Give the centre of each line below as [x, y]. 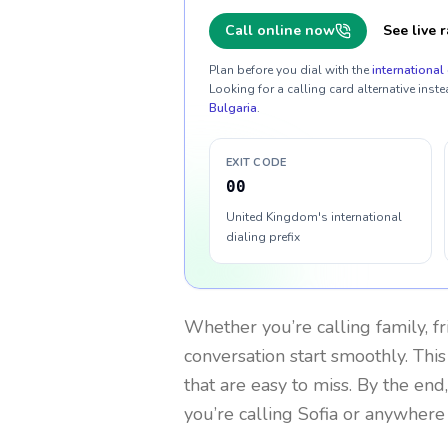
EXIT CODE [256, 162]
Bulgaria [233, 108]
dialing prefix [263, 237]
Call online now [280, 30]
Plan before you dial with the [289, 70]
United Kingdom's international [314, 217]
